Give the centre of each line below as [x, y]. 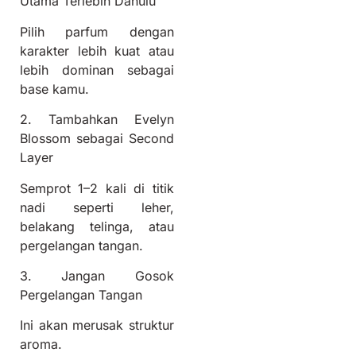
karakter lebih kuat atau [97, 50]
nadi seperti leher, [97, 207]
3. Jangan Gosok [97, 276]
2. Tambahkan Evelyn [97, 120]
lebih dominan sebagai [97, 70]
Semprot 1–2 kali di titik [97, 188]
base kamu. [54, 89]
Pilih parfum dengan [97, 31]
